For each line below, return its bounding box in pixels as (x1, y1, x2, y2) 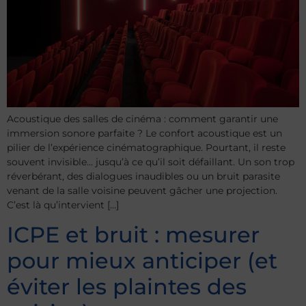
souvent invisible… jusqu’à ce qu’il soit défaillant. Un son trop (7, 155, 294, 168)
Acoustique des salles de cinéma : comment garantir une (7, 112, 278, 125)
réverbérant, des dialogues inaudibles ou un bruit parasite (7, 169, 280, 182)
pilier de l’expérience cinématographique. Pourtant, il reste (7, 141, 286, 154)
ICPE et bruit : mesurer (7, 221, 260, 249)
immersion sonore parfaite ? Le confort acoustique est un (7, 126, 282, 139)
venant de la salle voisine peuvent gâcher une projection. (7, 184, 277, 197)
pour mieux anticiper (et (7, 247, 277, 275)
